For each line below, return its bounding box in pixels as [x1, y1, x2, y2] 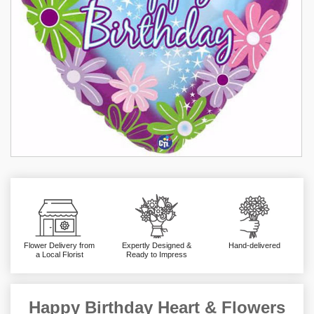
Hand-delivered [228, 241, 281, 250]
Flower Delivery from [24, 241, 95, 250]
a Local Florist [35, 250, 83, 259]
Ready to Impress [126, 250, 188, 259]
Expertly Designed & [122, 241, 192, 250]
